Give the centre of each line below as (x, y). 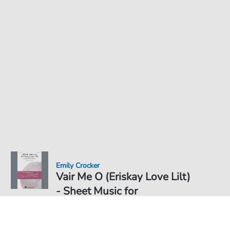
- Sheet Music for (97, 191)
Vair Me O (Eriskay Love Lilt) (123, 177)
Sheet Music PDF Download (105, 209)
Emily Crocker (78, 166)
